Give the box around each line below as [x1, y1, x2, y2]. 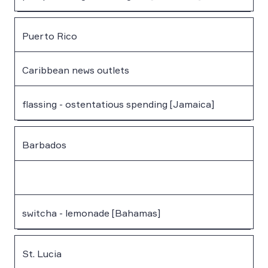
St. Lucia [22, 247, 62, 260]
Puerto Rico [22, 29, 77, 42]
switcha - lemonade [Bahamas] [22, 206, 160, 219]
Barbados [22, 138, 66, 151]
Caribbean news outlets [22, 63, 129, 76]
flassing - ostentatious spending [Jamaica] [22, 98, 214, 110]
